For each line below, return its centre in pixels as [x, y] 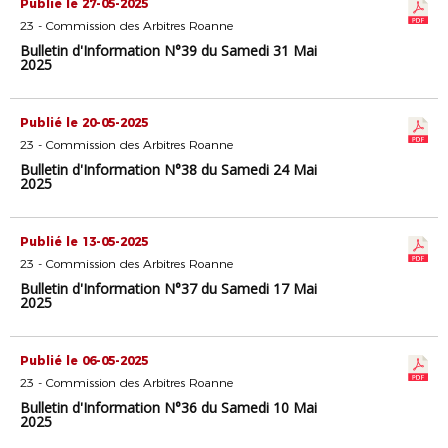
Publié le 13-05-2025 [84, 241]
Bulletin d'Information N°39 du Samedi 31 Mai [168, 50]
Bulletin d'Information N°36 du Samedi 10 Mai [168, 407]
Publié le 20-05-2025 [84, 122]
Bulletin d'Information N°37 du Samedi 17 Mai [168, 288]
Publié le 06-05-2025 [84, 360]
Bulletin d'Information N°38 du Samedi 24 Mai [168, 169]
